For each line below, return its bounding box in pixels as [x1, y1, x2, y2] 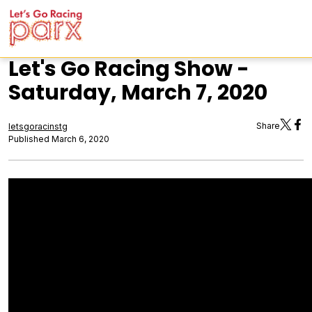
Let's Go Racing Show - [8, 54, 249, 84]
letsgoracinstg [8, 121, 68, 132]
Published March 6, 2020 [8, 134, 109, 144]
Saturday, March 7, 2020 [8, 78, 267, 107]
